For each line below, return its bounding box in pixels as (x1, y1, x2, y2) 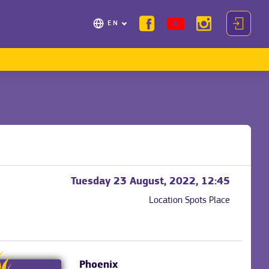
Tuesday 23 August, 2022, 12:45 (71, 175, 230, 187)
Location (149, 195, 185, 205)
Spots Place (185, 195, 230, 205)
